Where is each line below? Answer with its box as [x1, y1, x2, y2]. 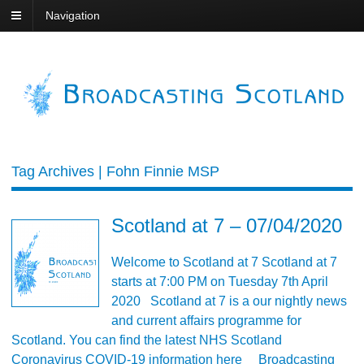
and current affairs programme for [111, 314, 301, 328]
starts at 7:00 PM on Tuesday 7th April [111, 275, 328, 289]
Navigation [45, 9, 100, 23]
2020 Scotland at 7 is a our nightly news [111, 294, 347, 309]
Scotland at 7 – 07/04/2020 [111, 214, 342, 237]
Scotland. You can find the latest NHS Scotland [11, 333, 282, 348]
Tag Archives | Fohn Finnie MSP [11, 163, 219, 180]
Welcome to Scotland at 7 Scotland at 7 [111, 255, 337, 270]
